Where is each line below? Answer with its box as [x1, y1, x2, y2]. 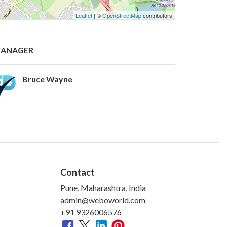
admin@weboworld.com [60, 195, 145, 205]
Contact [60, 166, 95, 178]
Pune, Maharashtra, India [60, 182, 146, 193]
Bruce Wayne [22, 73, 72, 84]
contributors [141, 11, 172, 19]
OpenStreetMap [102, 11, 141, 19]
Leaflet [75, 11, 92, 19]
